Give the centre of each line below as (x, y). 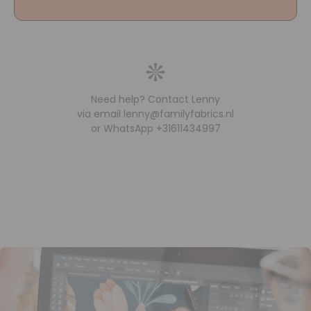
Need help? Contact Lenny (155, 100)
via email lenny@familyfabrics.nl (155, 114)
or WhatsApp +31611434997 (155, 129)
